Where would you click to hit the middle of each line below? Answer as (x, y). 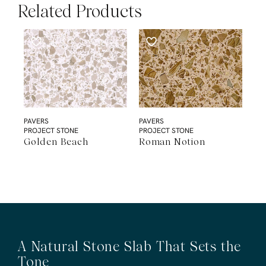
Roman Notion (172, 141)
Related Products (80, 11)
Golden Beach (56, 141)
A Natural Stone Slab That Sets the (130, 246)
